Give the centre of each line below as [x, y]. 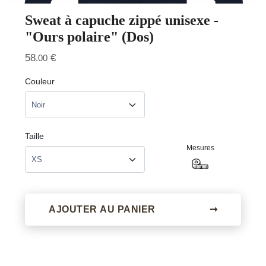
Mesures [200, 148]
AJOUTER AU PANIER [103, 209]
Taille [34, 136]
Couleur [40, 81]
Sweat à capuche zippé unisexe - [122, 20]
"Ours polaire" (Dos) [89, 37]
